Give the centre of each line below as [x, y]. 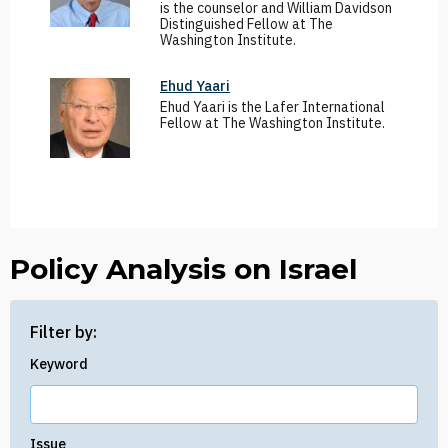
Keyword [59, 364]
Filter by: [63, 332]
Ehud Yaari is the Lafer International [272, 107]
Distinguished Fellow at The [246, 24]
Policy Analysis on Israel [183, 269]
